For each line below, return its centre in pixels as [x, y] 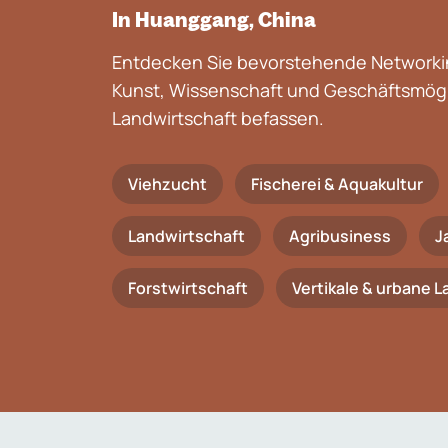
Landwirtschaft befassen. [218, 118]
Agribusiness [340, 236]
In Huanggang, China [214, 19]
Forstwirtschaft [188, 288]
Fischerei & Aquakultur [337, 184]
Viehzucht [167, 184]
